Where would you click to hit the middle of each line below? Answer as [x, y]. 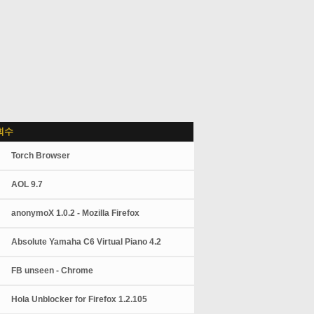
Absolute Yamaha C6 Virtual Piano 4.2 [87, 242]
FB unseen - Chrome [53, 271]
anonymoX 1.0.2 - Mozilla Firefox [76, 213]
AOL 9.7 [27, 184]
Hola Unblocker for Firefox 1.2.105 [80, 299]
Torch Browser [41, 156]
